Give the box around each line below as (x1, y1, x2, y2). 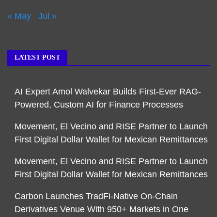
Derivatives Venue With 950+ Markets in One (15, 204, 188, 215)
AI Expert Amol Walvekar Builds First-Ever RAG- (15, 87, 201, 97)
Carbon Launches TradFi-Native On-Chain (15, 191, 178, 201)
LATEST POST (15, 54, 60, 62)
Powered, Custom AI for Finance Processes (15, 100, 183, 110)
